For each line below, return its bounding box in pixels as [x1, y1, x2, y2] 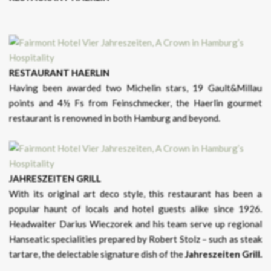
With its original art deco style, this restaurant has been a [9, 188, 262, 200]
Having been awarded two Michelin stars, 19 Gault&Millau [9, 82, 262, 94]
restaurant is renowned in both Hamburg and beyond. [9, 113, 220, 124]
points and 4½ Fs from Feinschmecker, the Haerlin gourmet [9, 97, 262, 109]
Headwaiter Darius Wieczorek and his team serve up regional [9, 218, 262, 230]
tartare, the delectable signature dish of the [9, 249, 185, 260]
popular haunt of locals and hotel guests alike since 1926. [9, 203, 262, 215]
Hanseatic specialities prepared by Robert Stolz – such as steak [9, 233, 262, 245]
